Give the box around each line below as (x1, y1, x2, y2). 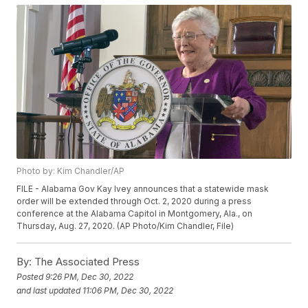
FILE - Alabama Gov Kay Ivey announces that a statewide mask (16, 184, 269, 195)
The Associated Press (32, 255, 140, 269)
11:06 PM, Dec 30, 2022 (82, 285, 174, 296)
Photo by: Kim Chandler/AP (16, 166, 125, 177)
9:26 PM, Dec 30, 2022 (45, 271, 134, 282)
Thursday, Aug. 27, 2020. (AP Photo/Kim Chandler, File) (16, 221, 234, 232)
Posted (16, 271, 46, 282)
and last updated (16, 285, 81, 296)
